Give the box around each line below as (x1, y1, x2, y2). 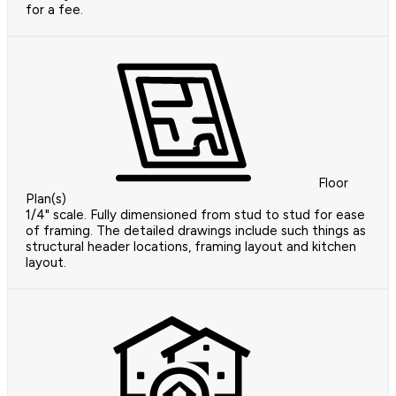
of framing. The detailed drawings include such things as (26, 223, 366, 240)
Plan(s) (26, 191, 66, 208)
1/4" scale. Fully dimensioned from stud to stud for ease (26, 207, 365, 224)
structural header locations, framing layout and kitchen (26, 239, 356, 255)
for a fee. (26, 2, 83, 19)
